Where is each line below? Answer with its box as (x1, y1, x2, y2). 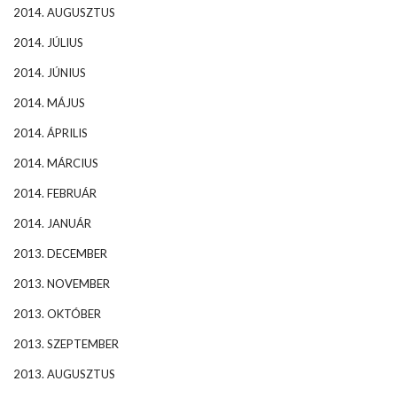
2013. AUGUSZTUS (13, 366, 115, 381)
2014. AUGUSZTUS (13, 4, 115, 19)
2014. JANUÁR (13, 215, 91, 230)
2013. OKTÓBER (13, 306, 101, 321)
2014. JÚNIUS (13, 65, 86, 80)
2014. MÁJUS (13, 95, 85, 110)
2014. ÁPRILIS (13, 125, 88, 140)
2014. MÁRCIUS (13, 155, 98, 170)
